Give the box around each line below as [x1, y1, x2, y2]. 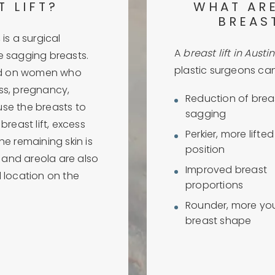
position [185, 145, 225, 155]
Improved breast [185, 166, 268, 176]
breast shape [185, 217, 252, 227]
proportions [185, 181, 244, 191]
